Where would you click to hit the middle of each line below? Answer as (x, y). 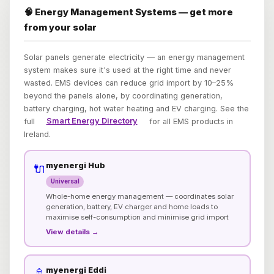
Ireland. (37, 134)
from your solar (60, 27)
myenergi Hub (76, 165)
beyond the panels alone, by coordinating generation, (123, 95)
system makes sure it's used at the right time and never (127, 70)
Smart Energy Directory (92, 121)
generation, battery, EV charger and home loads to (132, 206)
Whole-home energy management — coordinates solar (140, 196)
